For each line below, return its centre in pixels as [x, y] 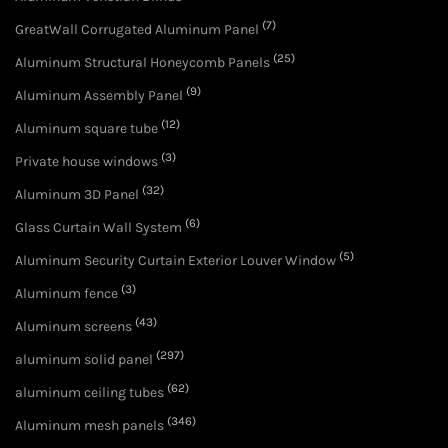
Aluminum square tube [86, 129]
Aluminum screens [73, 327]
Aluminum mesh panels [89, 426]
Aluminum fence [66, 294]
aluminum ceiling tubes [89, 393]
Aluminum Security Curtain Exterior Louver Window [175, 261]
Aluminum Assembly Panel [99, 96]
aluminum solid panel [84, 360]
